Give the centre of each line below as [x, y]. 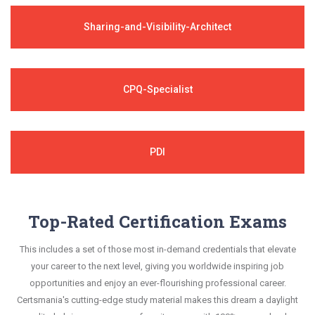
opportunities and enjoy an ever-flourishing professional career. [157, 283]
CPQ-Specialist [157, 89]
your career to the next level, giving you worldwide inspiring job [157, 266]
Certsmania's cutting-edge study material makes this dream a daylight [157, 300]
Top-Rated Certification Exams [157, 221]
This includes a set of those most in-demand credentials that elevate [157, 249]
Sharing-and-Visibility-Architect [157, 26]
